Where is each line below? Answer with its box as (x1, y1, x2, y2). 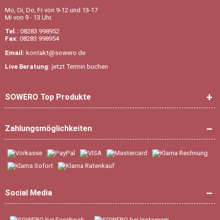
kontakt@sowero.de (26, 49, 85, 56)
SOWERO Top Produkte (5, 92, 91, 102)
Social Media (5, 188, 52, 198)
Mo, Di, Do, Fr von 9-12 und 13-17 (5, 6, 98, 14)
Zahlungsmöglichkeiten (5, 124, 92, 134)
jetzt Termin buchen (52, 63, 108, 71)
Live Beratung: (5, 63, 50, 71)
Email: (5, 49, 25, 56)
